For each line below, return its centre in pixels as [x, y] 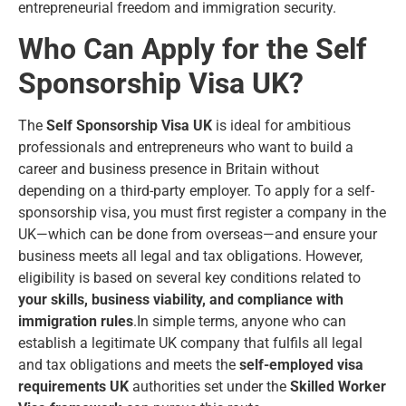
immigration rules [76, 322]
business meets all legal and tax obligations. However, [190, 256]
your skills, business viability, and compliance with [181, 300]
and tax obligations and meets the [129, 365]
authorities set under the [209, 387]
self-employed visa [301, 365]
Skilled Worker [338, 387]
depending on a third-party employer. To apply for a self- [196, 191]
